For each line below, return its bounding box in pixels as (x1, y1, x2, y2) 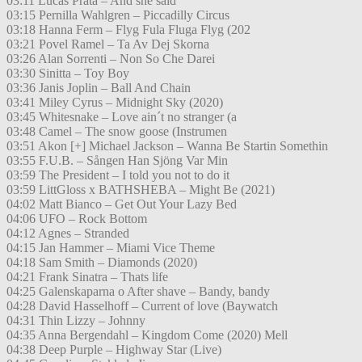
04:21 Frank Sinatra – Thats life (6, 270, 168, 284)
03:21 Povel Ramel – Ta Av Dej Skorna (6, 37, 209, 52)
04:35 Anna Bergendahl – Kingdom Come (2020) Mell (6, 328, 288, 343)
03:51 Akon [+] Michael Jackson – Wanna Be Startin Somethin (6, 139, 328, 154)
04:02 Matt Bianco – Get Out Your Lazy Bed (6, 197, 237, 212)
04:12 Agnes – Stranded (6, 226, 129, 241)
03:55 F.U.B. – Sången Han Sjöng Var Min (6, 154, 228, 168)
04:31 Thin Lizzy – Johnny (6, 314, 145, 328)
